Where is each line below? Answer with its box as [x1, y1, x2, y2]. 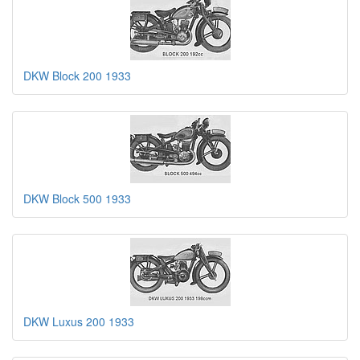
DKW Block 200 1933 [23, 67, 131, 84]
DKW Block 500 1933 [23, 190, 131, 207]
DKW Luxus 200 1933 [23, 313, 134, 329]
